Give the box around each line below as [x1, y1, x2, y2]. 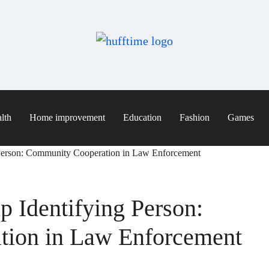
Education [123, 112, 162, 123]
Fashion [180, 112, 210, 123]
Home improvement [29, 112, 105, 123]
